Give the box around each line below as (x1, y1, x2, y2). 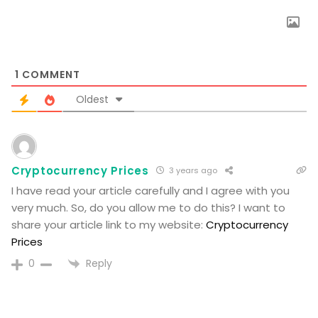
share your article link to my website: (11, 216, 207, 232)
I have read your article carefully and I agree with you (11, 182, 290, 198)
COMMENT (19, 67, 80, 82)
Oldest (75, 92, 109, 106)
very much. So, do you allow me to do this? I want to (11, 199, 286, 215)
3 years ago (166, 164, 217, 176)
